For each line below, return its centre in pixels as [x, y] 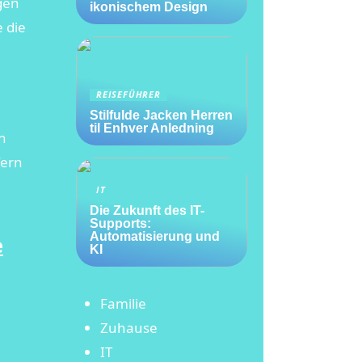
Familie [123, 303]
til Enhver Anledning [152, 128]
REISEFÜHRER [128, 95]
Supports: [120, 223]
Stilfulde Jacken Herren [161, 115]
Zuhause [129, 328]
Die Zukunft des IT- [147, 210]
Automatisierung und [155, 236]
